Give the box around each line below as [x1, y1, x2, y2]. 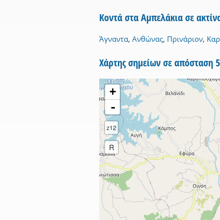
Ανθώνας [132, 33, 163, 44]
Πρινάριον [167, 33, 203, 44]
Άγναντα [99, 33, 128, 44]
